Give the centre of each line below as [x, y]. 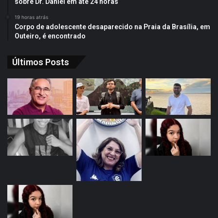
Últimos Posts [41, 62]
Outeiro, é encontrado [50, 36]
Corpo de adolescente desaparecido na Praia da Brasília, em [112, 27]
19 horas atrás [31, 17]
